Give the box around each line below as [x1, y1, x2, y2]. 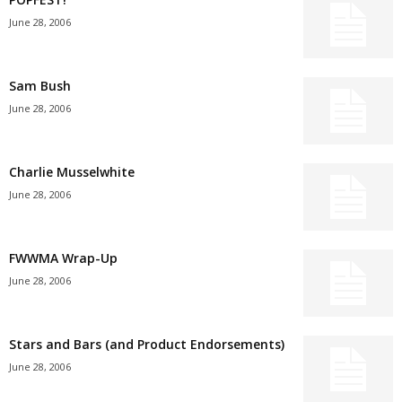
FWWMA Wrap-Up [9, 249, 118, 267]
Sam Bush [9, 77, 71, 94]
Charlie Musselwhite [9, 163, 135, 180]
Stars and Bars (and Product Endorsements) [9, 336, 284, 353]
